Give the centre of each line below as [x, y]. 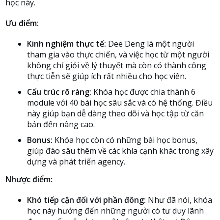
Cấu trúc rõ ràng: [59, 92]
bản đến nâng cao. [61, 124]
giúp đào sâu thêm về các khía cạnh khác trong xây [120, 151]
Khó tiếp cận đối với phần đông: [86, 200]
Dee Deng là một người [150, 44]
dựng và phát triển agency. [76, 162]
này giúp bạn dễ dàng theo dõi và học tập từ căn [115, 113]
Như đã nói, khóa [179, 200]
